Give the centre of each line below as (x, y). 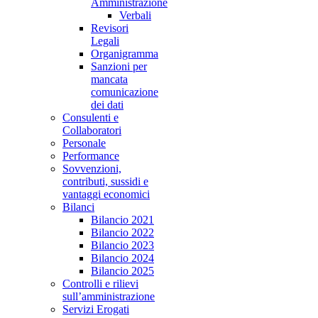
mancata (109, 79)
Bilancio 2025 (122, 271)
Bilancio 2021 (122, 220)
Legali (105, 41)
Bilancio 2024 (122, 258)
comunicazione (125, 92)
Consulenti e (91, 117)
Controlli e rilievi (100, 284)
